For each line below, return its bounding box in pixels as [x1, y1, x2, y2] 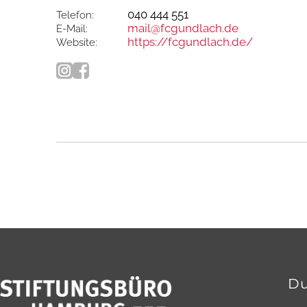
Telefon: [56, 8, 94, 21]
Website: [56, 36, 97, 49]
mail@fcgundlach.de [127, 21, 238, 35]
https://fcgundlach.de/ [127, 34, 253, 49]
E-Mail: [56, 22, 88, 35]
